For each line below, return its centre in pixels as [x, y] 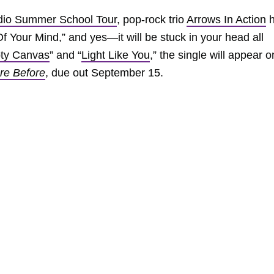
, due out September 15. [104, 72]
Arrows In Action [226, 19]
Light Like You [116, 55]
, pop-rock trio [152, 19]
